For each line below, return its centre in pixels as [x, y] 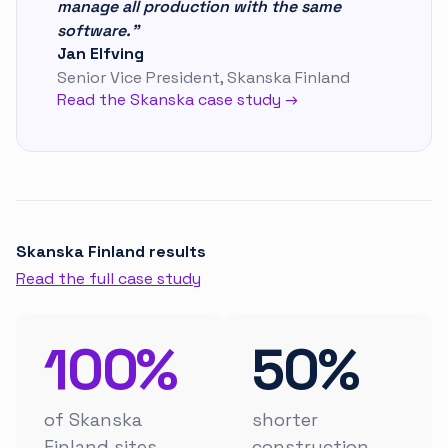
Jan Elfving [100, 53]
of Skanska [93, 420]
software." [98, 30]
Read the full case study [108, 279]
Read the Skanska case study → [177, 100]
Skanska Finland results [111, 252]
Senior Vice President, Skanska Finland [203, 78]
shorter [285, 420]
